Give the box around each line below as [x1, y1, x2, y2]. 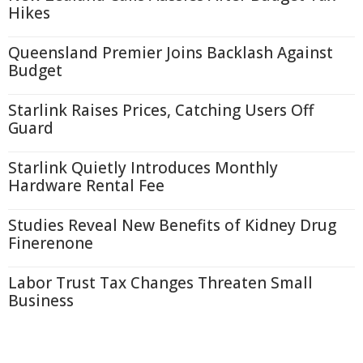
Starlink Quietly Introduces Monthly [8, 157, 278, 178]
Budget [8, 60, 62, 81]
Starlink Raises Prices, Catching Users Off [8, 100, 314, 121]
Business [8, 290, 74, 311]
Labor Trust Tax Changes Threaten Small [8, 272, 313, 293]
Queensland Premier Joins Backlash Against [8, 42, 333, 63]
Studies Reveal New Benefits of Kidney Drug [8, 215, 336, 236]
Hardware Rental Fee [8, 175, 164, 196]
